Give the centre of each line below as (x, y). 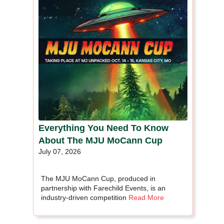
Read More (146, 197)
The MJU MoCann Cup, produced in (98, 178)
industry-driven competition (84, 197)
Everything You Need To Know (103, 128)
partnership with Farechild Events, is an (103, 188)
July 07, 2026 (60, 151)
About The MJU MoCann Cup (100, 140)
